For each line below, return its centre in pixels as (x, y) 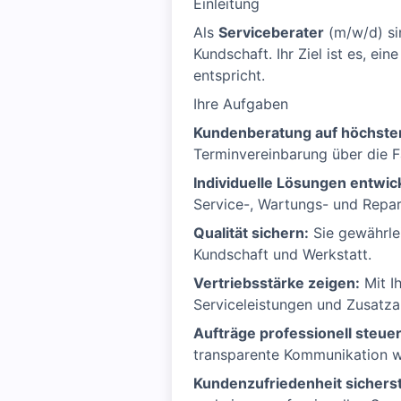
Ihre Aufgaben (241, 104)
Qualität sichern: (251, 233)
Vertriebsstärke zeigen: (277, 283)
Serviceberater (271, 32)
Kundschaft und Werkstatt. (282, 254)
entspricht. (229, 75)
